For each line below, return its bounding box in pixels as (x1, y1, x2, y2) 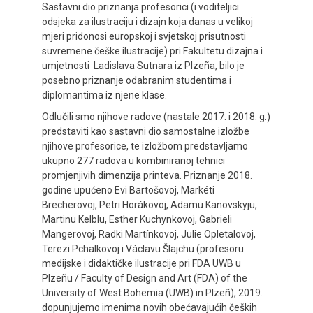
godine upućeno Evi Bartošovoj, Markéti (42, 184, 214, 196)
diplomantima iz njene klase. (42, 89, 167, 101)
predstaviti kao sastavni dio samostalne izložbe (42, 125, 249, 137)
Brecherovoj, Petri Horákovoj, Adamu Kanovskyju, (42, 198, 257, 210)
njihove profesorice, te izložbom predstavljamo (42, 140, 248, 152)
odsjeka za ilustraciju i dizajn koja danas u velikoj (42, 15, 253, 27)
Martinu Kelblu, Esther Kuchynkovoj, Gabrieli (42, 213, 232, 225)
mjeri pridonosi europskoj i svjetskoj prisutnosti (42, 30, 246, 42)
